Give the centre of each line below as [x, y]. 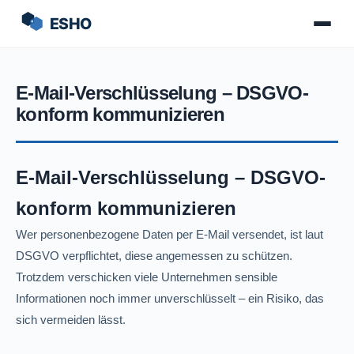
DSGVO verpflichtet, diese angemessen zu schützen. [154, 256]
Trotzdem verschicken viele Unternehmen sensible [147, 277]
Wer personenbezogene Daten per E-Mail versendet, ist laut [170, 234]
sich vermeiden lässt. [71, 320]
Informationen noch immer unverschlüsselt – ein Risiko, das [170, 298]
